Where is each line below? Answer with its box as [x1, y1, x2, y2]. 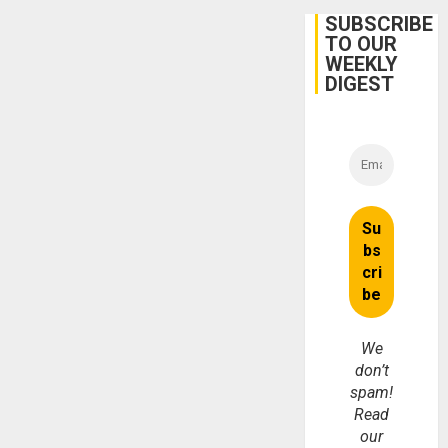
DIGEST [325, 72, 395, 97]
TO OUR [325, 32, 398, 57]
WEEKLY [325, 52, 399, 77]
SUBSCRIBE [325, 12, 434, 37]
